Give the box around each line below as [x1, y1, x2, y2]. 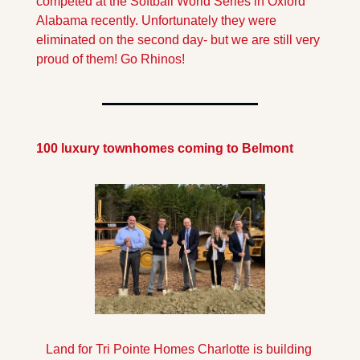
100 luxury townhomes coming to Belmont [36, 141, 293, 155]
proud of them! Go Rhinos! [36, 51, 185, 66]
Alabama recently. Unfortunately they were [36, 13, 276, 27]
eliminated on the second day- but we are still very [36, 32, 320, 47]
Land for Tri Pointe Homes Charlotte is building [45, 342, 312, 357]
